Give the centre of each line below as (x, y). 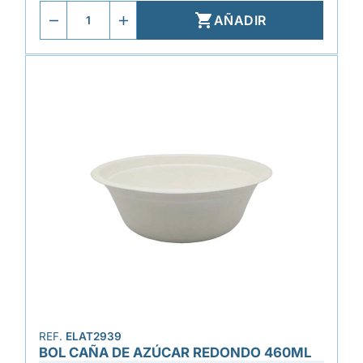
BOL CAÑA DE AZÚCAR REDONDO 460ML (175, 352)
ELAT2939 (94, 336)
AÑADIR (240, 20)
